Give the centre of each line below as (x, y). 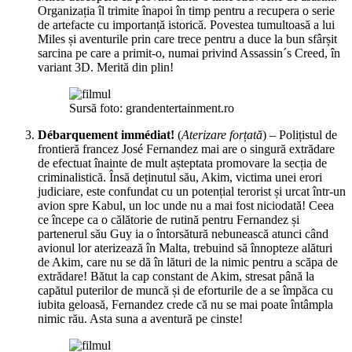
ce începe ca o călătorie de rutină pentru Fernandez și (169, 219)
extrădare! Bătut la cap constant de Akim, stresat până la (176, 276)
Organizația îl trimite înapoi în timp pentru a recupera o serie (186, 10)
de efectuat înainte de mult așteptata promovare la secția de (182, 163)
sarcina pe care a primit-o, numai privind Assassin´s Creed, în (189, 53)
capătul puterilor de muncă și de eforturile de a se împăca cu (185, 290)
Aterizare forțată (222, 134)
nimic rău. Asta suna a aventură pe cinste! (140, 318)
